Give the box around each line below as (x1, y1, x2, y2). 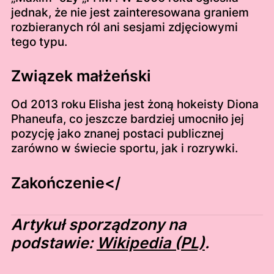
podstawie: (10, 234, 97, 253)
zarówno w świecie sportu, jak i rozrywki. (10, 141, 238, 156)
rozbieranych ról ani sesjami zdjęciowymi (10, 20, 238, 34)
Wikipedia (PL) (96, 234, 205, 253)
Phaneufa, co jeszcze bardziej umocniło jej (10, 112, 244, 127)
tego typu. (10, 34, 67, 49)
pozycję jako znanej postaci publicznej (10, 127, 224, 141)
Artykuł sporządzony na (10, 215, 186, 234)
